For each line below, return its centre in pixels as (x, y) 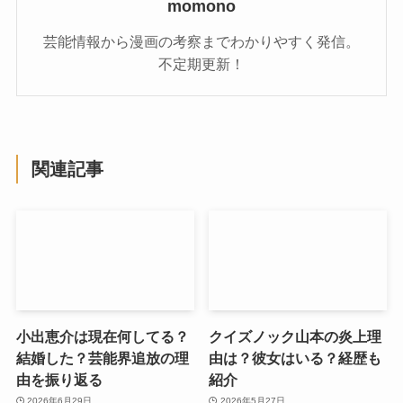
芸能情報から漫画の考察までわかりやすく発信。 (201, 41)
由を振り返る (59, 379)
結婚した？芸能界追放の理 (102, 358)
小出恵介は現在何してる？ (102, 336)
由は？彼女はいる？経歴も (296, 358)
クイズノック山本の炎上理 (296, 336)
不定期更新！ (201, 63)
